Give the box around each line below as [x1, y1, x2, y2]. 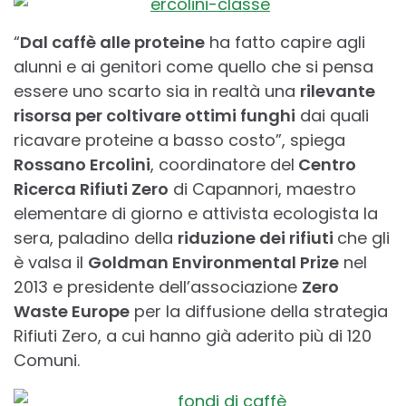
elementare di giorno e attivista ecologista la [14, 202, 378, 226]
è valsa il [14, 251, 88, 275]
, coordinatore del [150, 153, 295, 177]
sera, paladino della [14, 227, 178, 250]
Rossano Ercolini [14, 153, 150, 177]
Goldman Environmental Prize [88, 251, 339, 275]
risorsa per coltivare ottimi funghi [14, 104, 295, 128]
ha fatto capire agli [205, 31, 365, 54]
